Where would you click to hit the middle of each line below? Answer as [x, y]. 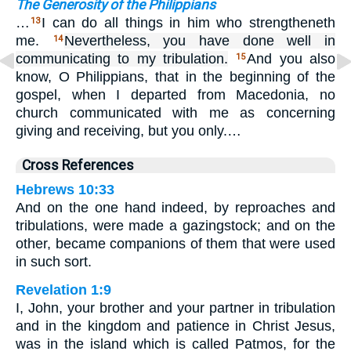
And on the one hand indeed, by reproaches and [175, 207]
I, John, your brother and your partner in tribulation [175, 308]
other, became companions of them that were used [175, 243]
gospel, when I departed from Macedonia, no [175, 94]
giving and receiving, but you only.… [128, 130]
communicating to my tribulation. [122, 58]
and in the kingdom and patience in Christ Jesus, [175, 326]
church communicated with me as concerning [175, 112]
